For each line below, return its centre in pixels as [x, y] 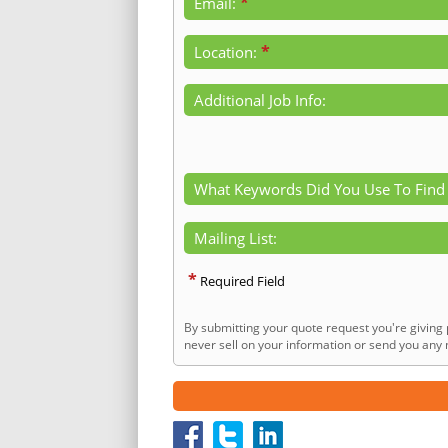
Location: [225, 51]
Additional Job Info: [260, 99]
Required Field [241, 280]
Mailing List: [235, 237]
